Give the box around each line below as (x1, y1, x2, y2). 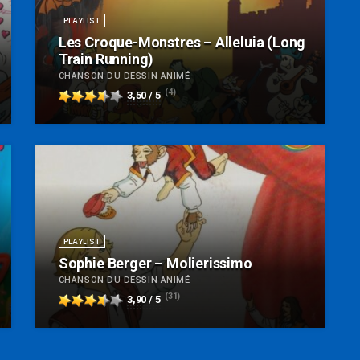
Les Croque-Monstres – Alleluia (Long (58, 33, 306, 51)
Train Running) (58, 50, 154, 67)
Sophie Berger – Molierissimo (58, 254, 252, 272)
